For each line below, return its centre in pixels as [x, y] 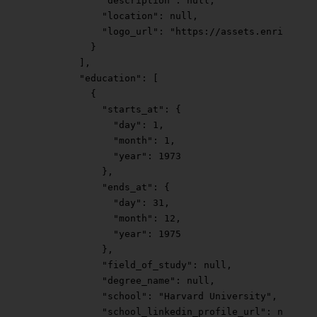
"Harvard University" [215, 296]
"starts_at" [99, 110]
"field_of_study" [113, 265]
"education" [88, 79]
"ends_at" [93, 188]
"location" [96, 16]
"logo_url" [96, 32]
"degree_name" [105, 281]
